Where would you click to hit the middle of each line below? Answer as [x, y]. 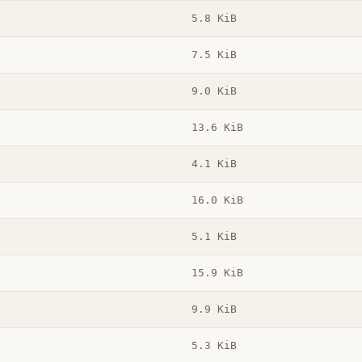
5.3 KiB [214, 346]
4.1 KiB [214, 164]
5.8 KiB [214, 19]
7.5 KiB [214, 55]
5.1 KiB [214, 237]
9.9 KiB [214, 309]
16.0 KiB [217, 200]
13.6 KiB [217, 128]
